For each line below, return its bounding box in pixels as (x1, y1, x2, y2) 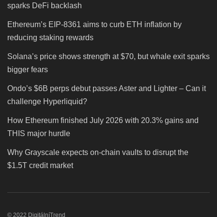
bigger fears (7, 65, 48, 74)
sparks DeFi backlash (7, 1, 84, 10)
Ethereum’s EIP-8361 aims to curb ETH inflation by (7, 20, 182, 29)
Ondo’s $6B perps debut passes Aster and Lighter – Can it (7, 84, 206, 93)
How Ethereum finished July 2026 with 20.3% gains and (7, 116, 199, 125)
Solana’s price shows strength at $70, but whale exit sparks (7, 52, 210, 61)
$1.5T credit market (7, 161, 73, 170)
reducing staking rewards (7, 33, 93, 42)
